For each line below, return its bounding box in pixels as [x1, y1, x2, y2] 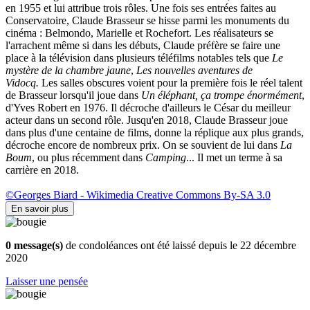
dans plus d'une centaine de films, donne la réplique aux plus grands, [6, 127, 304, 138]
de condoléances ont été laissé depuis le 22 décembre [63, 239, 296, 251]
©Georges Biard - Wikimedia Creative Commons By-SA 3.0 [6, 189, 271, 201]
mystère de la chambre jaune [6, 64, 131, 76]
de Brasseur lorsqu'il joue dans [6, 89, 141, 101]
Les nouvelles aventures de [136, 64, 253, 76]
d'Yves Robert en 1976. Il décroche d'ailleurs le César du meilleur [6, 102, 291, 113]
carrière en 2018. [6, 164, 79, 176]
